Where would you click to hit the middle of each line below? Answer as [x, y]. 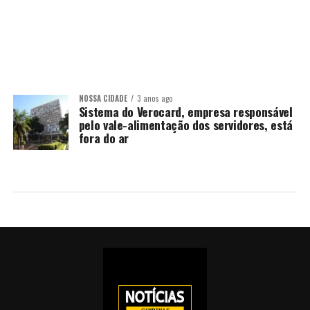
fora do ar [104, 138]
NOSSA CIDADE [103, 98]
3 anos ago [155, 98]
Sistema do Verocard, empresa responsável [185, 111]
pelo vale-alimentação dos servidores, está [185, 125]
